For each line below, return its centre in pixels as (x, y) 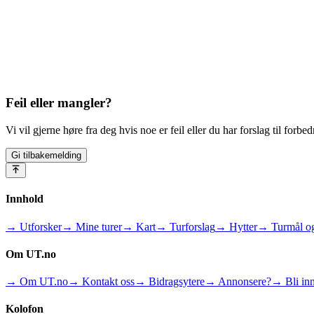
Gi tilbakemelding (46, 155)
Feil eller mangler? (59, 103)
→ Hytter (236, 226)
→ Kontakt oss (101, 282)
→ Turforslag (185, 226)
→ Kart (139, 226)
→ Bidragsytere (170, 282)
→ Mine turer (92, 226)
